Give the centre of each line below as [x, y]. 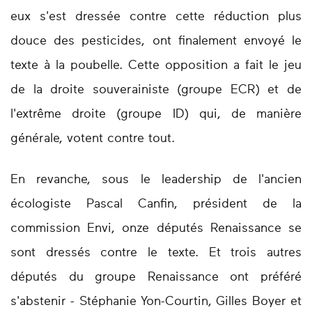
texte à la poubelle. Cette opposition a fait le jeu [156, 66]
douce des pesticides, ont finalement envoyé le [156, 41]
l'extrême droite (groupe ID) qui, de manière [156, 115]
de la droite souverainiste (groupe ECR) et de [156, 90]
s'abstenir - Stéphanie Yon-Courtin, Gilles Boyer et [156, 302]
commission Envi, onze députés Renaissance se [156, 229]
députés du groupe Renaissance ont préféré [156, 278]
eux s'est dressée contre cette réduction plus [156, 17]
